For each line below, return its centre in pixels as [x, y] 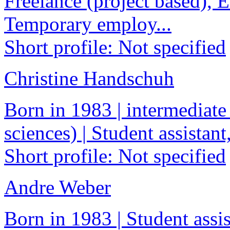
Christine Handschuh [89, 79]
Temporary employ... [88, 24]
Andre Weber [57, 187]
